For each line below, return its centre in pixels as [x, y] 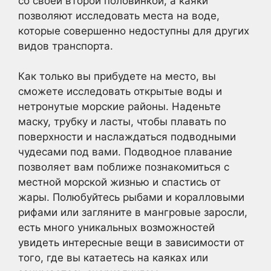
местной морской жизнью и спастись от [119, 182]
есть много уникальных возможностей [116, 228]
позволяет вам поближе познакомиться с [124, 167]
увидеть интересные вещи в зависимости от [131, 243]
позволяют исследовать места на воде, [119, 15]
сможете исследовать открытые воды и [120, 92]
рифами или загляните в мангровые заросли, [133, 213]
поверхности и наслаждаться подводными [127, 137]
